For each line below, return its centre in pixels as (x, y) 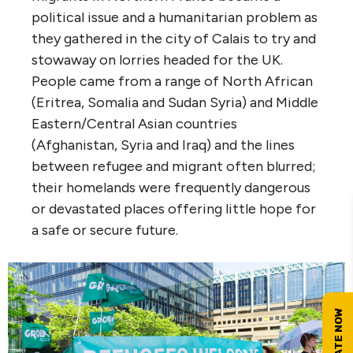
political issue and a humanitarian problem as (175, 18)
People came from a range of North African (172, 82)
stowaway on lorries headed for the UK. (157, 60)
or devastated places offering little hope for (174, 209)
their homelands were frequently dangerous (171, 188)
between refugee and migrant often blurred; (174, 167)
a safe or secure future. (105, 230)
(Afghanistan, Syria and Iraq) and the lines (163, 145)
